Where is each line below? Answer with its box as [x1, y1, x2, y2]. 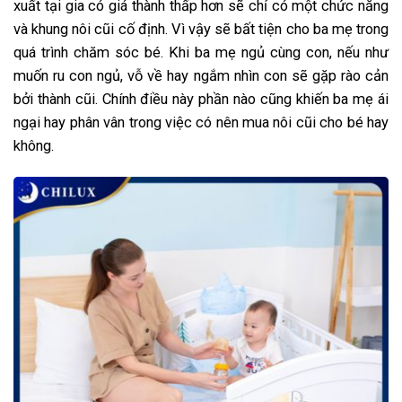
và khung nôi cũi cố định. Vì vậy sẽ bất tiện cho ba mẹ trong [13, 21, 389, 39]
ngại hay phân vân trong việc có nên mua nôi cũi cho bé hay [13, 114, 389, 132]
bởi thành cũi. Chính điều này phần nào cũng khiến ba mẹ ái [13, 91, 389, 109]
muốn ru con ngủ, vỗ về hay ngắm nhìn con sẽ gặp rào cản [13, 67, 389, 85]
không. [13, 137, 54, 155]
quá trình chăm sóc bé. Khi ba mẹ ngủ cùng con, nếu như [13, 44, 389, 62]
